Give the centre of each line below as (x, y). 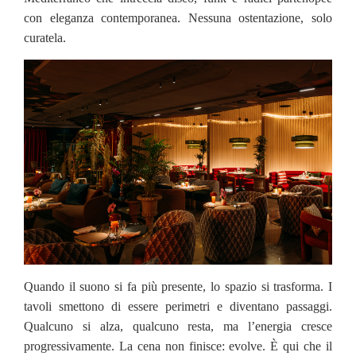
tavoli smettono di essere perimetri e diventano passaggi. (178, 307)
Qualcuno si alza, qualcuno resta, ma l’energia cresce (178, 327)
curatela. (45, 37)
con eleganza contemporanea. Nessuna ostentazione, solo (178, 17)
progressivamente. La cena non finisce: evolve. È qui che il (178, 346)
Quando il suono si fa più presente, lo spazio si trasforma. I (178, 287)
